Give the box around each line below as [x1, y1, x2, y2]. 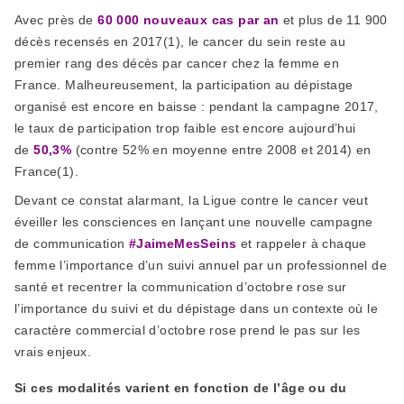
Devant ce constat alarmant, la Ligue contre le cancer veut [14, 193, 369, 207]
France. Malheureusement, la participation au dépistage [14, 78, 353, 92]
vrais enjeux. [14, 344, 92, 359]
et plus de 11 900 [279, 13, 388, 27]
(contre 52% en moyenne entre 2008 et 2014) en [71, 142, 372, 157]
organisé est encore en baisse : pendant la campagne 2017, [14, 99, 379, 114]
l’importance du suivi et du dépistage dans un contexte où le [14, 301, 378, 316]
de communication [14, 236, 125, 251]
